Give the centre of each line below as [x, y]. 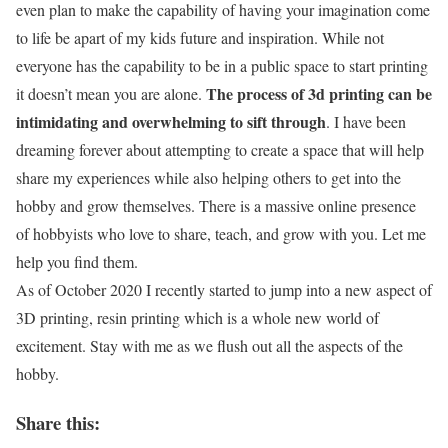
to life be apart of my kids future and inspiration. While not [200, 38]
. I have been [366, 122]
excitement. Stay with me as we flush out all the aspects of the [209, 346]
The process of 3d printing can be [319, 94]
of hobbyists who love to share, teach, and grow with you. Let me [221, 234]
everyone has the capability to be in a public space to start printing [222, 66]
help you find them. [77, 262]
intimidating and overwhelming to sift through [171, 122]
